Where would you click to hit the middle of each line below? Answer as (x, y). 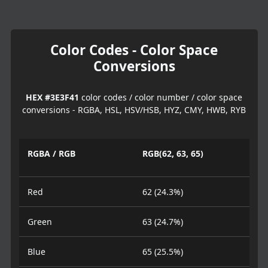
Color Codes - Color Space (134, 50)
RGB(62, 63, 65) (173, 153)
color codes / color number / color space (161, 97)
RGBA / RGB (51, 153)
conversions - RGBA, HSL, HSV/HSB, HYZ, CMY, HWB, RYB (134, 109)
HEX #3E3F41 (52, 97)
